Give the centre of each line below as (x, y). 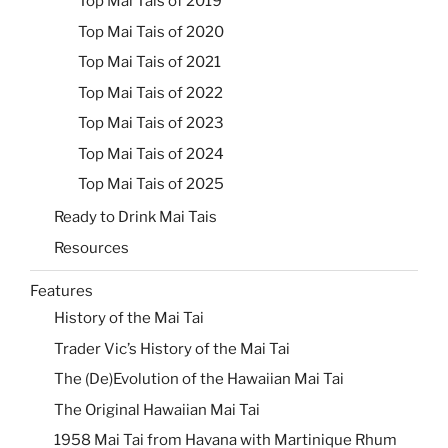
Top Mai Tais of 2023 (151, 123)
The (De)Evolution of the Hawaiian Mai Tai (199, 379)
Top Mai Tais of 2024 (151, 153)
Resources (91, 247)
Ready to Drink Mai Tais (135, 217)
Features (61, 290)
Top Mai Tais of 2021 (149, 62)
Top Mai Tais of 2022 (150, 92)
